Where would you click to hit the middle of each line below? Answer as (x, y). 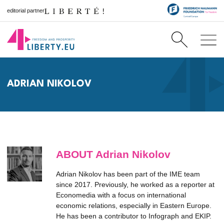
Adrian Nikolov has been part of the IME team (128, 174)
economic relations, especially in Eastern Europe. (134, 205)
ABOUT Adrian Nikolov (113, 154)
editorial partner (26, 10)
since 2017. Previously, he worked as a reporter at (135, 184)
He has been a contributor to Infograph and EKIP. (134, 216)
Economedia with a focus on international (121, 195)
